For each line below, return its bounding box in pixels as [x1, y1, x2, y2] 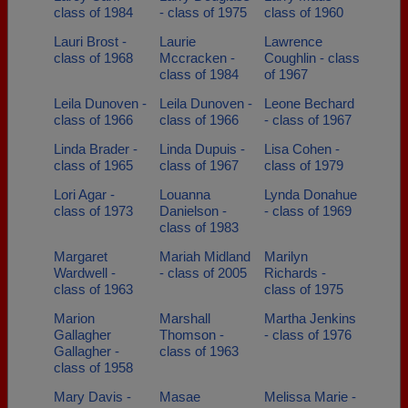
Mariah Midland [158, 249, 250, 264]
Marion [54, 311, 95, 326]
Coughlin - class [264, 50, 360, 66]
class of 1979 [264, 158, 343, 173]
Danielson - [158, 203, 227, 219]
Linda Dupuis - [158, 141, 245, 157]
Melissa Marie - [264, 389, 356, 404]
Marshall [158, 311, 210, 326]
